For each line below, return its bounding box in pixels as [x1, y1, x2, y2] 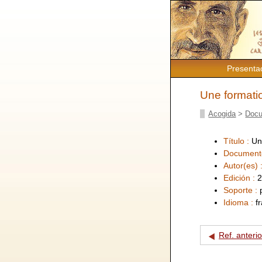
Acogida [208, 109, 236, 118]
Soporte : [223, 185, 260, 195]
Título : [223, 136, 251, 146]
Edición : [223, 173, 257, 182]
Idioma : [223, 197, 256, 207]
